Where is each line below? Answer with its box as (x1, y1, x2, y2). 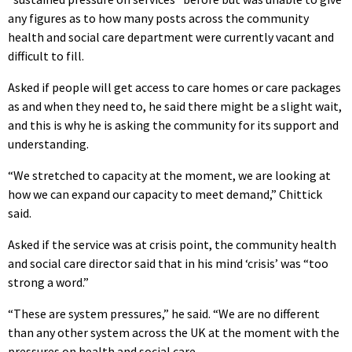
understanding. (8, 135, 89, 152)
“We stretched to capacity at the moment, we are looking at (8, 167, 331, 183)
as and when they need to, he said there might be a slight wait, (8, 97, 342, 114)
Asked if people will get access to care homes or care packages (8, 79, 341, 95)
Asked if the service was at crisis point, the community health (8, 236, 336, 252)
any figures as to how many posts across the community (8, 9, 309, 26)
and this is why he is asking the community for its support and (8, 116, 339, 133)
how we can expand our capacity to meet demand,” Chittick (8, 185, 322, 202)
